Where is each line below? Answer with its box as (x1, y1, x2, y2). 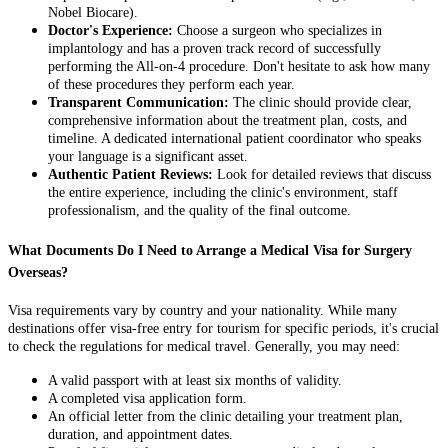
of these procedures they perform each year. (48, 77, 295, 93)
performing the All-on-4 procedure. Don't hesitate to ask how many (48, 59, 430, 75)
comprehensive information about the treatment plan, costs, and (48, 113, 407, 129)
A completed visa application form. (48, 390, 247, 406)
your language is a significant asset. (48, 149, 248, 165)
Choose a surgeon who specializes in (173, 23, 382, 39)
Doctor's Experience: (48, 23, 173, 39)
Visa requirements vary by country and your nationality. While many (8, 302, 397, 318)
